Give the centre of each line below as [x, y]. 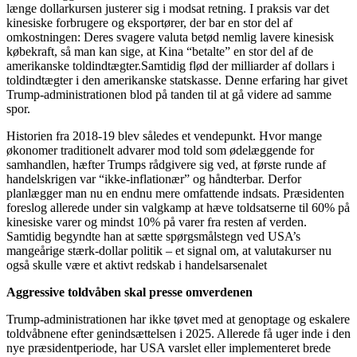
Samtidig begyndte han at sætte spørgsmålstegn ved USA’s [153, 236]
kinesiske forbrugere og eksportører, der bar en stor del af [149, 22]
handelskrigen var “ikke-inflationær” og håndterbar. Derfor [154, 178]
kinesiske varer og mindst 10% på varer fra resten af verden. [157, 222]
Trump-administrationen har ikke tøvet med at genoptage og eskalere [178, 319]
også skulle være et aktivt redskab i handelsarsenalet [137, 265]
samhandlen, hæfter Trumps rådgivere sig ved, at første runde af [166, 164]
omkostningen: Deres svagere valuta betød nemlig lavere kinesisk [170, 37]
